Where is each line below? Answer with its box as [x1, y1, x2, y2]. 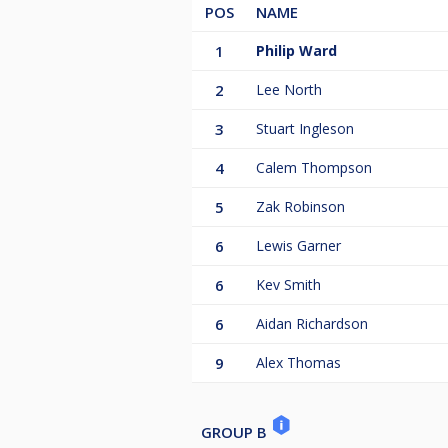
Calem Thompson [256, 158, 372, 178]
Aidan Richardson [256, 314, 368, 334]
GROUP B [201, 422, 271, 443]
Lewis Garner [256, 236, 341, 256]
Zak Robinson [256, 197, 345, 217]
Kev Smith [256, 275, 321, 295]
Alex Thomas [256, 353, 341, 373]
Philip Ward [256, 41, 337, 61]
